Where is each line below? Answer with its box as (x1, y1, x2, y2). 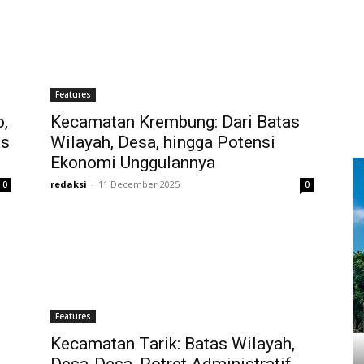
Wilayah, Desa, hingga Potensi (50, 132, 275, 152)
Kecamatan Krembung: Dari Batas (50, 112, 300, 132)
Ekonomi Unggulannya (50, 153, 215, 172)
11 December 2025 (98, 178, 180, 190)
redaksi (50, 178, 87, 190)
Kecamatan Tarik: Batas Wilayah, (50, 334, 295, 353)
